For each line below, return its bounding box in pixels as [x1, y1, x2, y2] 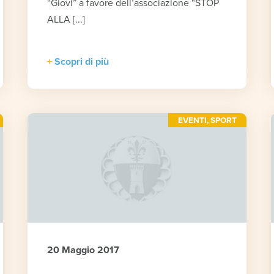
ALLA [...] [46, 13, 85, 26]
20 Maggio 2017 [46, 244, 119, 257]
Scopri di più [54, 56, 109, 68]
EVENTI [177, 116, 207, 126]
